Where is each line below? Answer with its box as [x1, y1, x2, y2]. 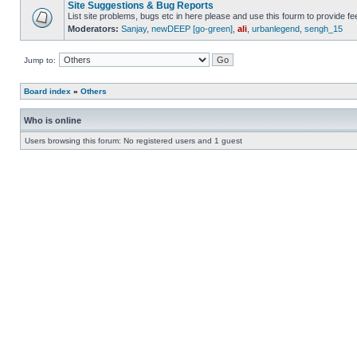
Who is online [24, 116, 81, 125]
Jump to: [24, 56, 56, 65]
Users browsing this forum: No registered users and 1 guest [25, 136, 242, 145]
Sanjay [121, 24, 147, 33]
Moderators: [68, 24, 119, 33]
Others [80, 87, 107, 96]
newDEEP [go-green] [151, 24, 233, 33]
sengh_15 [304, 24, 343, 33]
